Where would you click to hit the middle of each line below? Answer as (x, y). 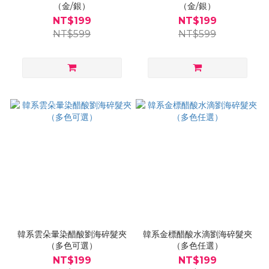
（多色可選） (72, 245)
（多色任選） (197, 245)
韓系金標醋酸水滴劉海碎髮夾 (197, 234)
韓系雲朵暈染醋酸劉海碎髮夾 (72, 234)
